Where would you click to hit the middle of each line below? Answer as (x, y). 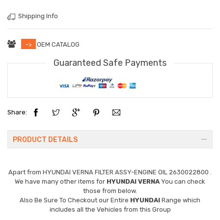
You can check (182, 181)
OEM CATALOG (58, 44)
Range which (180, 200)
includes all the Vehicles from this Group (110, 209)
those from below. (110, 191)
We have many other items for (61, 181)
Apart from (26, 172)
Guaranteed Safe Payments (110, 63)
